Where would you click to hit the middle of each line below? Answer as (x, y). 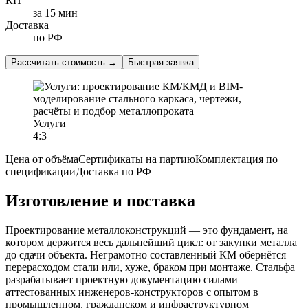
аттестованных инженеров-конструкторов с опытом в (132, 291)
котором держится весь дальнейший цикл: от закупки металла (151, 242)
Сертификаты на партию (137, 159)
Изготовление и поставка (100, 200)
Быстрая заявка (161, 62)
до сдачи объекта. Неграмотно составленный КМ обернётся (146, 254)
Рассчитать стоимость (58, 62)
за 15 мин (55, 12)
